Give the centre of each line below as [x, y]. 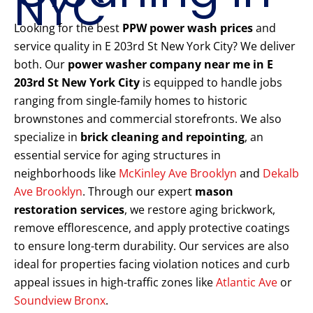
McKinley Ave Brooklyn [178, 174]
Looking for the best [68, 28]
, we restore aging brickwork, [200, 210]
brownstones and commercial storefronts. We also [148, 119]
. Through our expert [139, 192]
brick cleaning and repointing [162, 137]
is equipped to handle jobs [211, 83]
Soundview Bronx [60, 301]
